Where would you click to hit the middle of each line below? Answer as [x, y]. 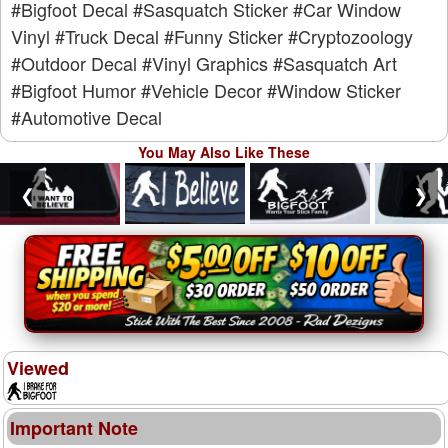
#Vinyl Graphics [205, 63]
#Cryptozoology [350, 36]
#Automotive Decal [86, 117]
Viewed [38, 368]
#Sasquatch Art [335, 63]
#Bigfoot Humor [73, 90]
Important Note [74, 428]
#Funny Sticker [223, 36]
